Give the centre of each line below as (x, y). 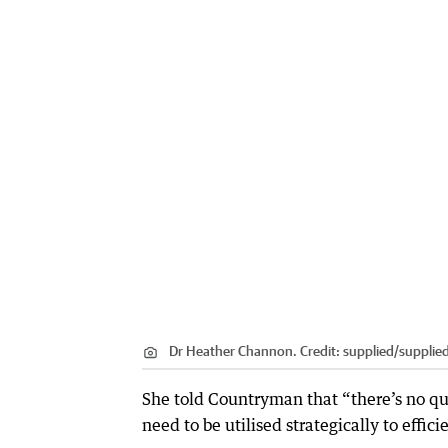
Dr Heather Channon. (233, 350)
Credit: (320, 350)
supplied (368, 350)
